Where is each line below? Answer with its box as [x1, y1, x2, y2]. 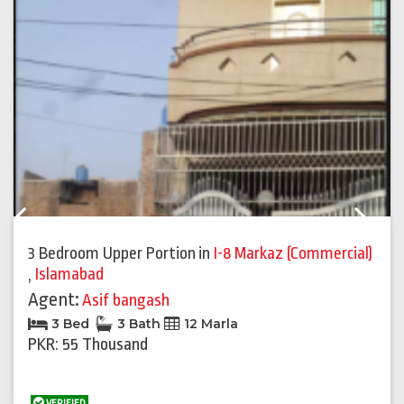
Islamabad [35, 264, 104, 285]
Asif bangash [82, 290, 170, 311]
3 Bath [114, 316, 164, 333]
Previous [26, 217, 76, 233]
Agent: [28, 289, 79, 311]
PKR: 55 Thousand [28, 335, 148, 355]
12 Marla [180, 316, 238, 333]
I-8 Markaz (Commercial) [214, 243, 372, 264]
